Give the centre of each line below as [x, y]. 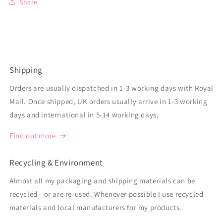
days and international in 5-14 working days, [84, 115]
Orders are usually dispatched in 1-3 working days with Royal [112, 88]
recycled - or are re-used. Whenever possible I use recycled [107, 194]
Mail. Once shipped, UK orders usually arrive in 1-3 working [109, 102]
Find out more [33, 136]
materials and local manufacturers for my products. [96, 208]
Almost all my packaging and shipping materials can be [102, 181]
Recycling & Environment [56, 163]
